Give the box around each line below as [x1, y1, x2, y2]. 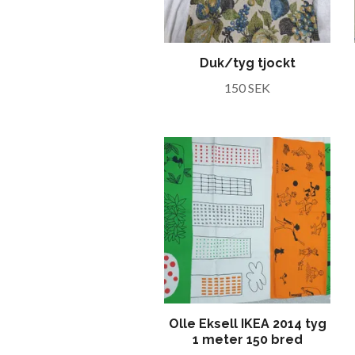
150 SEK [224, 80, 270, 95]
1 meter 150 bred [192, 332, 303, 347]
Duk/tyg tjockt [199, 55, 296, 71]
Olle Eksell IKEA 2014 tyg [168, 316, 326, 331]
